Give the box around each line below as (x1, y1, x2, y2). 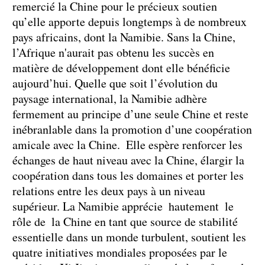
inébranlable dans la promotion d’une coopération (12, 121, 252, 137)
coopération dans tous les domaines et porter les (12, 167, 244, 183)
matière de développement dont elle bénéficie (12, 59, 230, 76)
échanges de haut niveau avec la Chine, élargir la (12, 151, 244, 168)
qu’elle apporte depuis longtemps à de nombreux (12, 13, 247, 30)
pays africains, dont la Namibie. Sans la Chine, (12, 28, 235, 45)
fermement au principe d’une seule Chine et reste (12, 105, 248, 122)
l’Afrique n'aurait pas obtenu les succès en (12, 44, 214, 60)
